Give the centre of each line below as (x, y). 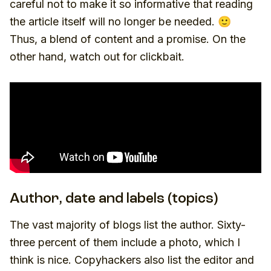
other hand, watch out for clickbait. (97, 57)
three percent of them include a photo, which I (125, 242)
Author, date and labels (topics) (114, 199)
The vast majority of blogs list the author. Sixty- (128, 225)
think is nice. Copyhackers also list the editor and (132, 260)
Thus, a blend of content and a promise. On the (128, 39)
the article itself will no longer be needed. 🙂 (120, 21)
